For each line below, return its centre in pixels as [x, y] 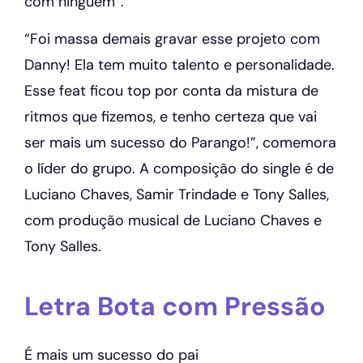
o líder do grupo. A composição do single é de [179, 169]
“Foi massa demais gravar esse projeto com [172, 39]
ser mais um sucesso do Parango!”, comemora [180, 143]
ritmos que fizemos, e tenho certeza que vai [171, 117]
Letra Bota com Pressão [175, 306]
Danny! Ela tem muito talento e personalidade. [179, 65]
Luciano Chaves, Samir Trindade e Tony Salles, [177, 195]
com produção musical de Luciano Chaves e [173, 221]
